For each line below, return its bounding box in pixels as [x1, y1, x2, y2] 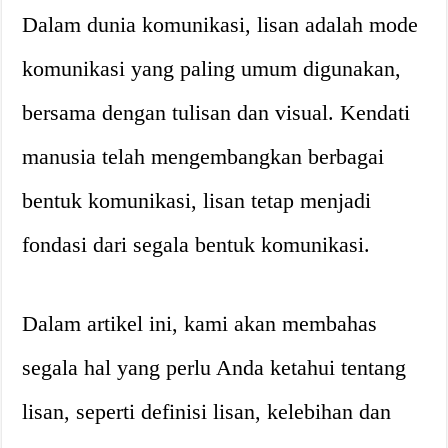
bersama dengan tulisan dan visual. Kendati [22, 100, 411, 125]
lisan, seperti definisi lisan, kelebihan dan [22, 399, 392, 424]
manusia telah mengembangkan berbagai [22, 144, 385, 169]
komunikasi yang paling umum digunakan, [22, 56, 402, 81]
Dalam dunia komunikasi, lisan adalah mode [22, 12, 419, 37]
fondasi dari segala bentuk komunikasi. [22, 232, 371, 257]
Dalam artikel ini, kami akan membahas [22, 311, 378, 336]
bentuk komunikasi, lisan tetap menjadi [22, 188, 372, 213]
